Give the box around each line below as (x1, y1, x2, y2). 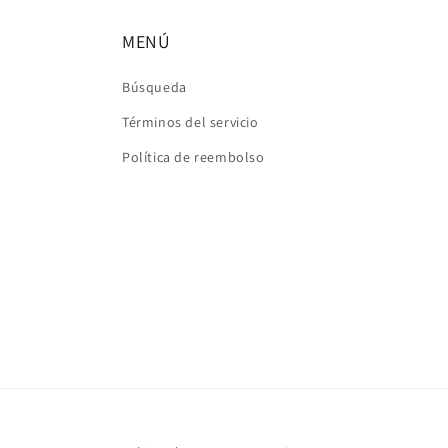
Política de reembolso (122, 148, 265, 166)
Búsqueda (122, 78, 187, 96)
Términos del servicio (122, 113, 259, 131)
